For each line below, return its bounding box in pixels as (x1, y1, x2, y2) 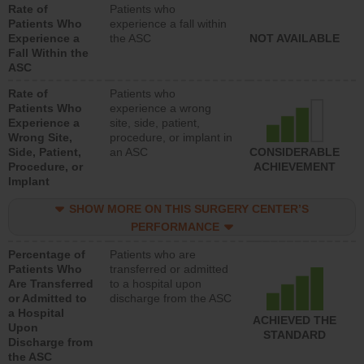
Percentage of (8, 248, 85, 261)
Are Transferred (8, 277, 93, 290)
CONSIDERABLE (249, 145, 340, 159)
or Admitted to (8, 292, 87, 305)
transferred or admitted (110, 262, 228, 275)
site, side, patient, (110, 116, 200, 129)
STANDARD (263, 328, 326, 342)
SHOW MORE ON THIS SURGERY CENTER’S (69, 202, 310, 215)
